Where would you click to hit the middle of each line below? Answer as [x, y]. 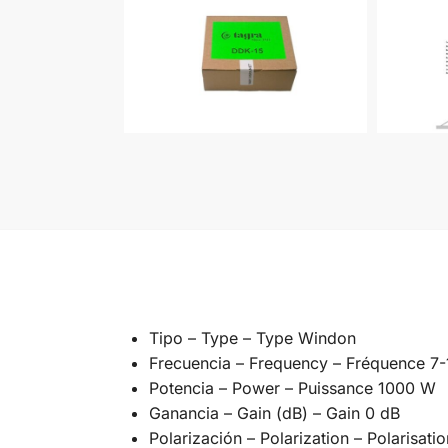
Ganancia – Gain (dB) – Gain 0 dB [274, 412]
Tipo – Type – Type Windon [252, 337]
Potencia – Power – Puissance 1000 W [292, 387]
